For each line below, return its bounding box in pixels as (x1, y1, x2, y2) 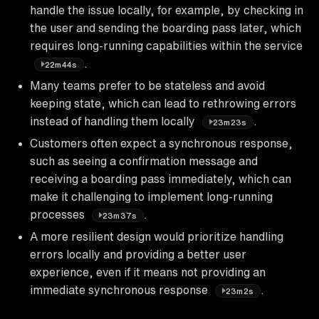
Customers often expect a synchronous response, (30, 137, 293, 149)
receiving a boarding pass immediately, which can (30, 172, 291, 184)
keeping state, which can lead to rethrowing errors (30, 97, 296, 109)
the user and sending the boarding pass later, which (30, 21, 301, 33)
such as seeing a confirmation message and (30, 155, 258, 167)
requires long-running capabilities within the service (30, 39, 303, 51)
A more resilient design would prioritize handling (30, 230, 283, 242)
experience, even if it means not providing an (30, 266, 266, 278)
